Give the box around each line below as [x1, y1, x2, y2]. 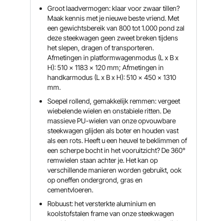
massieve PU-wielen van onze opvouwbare [47, 116, 176, 125]
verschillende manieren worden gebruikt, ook [47, 166, 182, 174]
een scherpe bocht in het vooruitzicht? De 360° [47, 146, 186, 154]
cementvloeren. [47, 185, 94, 194]
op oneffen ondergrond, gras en [47, 176, 143, 184]
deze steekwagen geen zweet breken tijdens [47, 34, 179, 42]
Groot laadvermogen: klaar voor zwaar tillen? [47, 4, 180, 12]
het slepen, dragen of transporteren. [47, 43, 154, 52]
